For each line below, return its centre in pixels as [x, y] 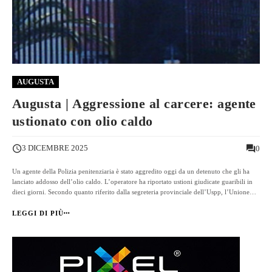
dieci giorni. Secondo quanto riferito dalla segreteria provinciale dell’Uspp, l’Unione [131, 192]
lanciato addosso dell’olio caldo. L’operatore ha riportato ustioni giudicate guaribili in [132, 182]
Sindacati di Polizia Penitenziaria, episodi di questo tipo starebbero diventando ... [125, 202]
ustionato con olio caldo [83, 121]
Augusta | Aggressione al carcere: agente [134, 103]
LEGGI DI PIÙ [38, 213]
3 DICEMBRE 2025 [55, 148]
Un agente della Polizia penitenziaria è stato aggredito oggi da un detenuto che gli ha [131, 172]
